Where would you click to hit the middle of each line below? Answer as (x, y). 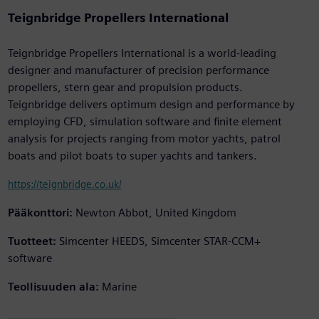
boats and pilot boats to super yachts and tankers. (132, 156)
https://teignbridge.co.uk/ (64, 184)
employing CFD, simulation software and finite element (145, 122)
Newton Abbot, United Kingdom (156, 213)
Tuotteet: (32, 241)
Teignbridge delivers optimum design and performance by (151, 105)
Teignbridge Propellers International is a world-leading (142, 53)
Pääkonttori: (40, 213)
